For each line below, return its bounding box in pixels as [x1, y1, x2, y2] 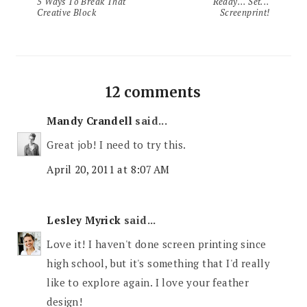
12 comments [106, 83, 201, 101]
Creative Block [37, 5, 97, 19]
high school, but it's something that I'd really [47, 256, 271, 271]
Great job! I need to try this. [47, 138, 186, 152]
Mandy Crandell [47, 113, 133, 127]
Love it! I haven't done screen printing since [47, 237, 267, 251]
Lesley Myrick [47, 212, 121, 227]
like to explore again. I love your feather [47, 275, 249, 290]
